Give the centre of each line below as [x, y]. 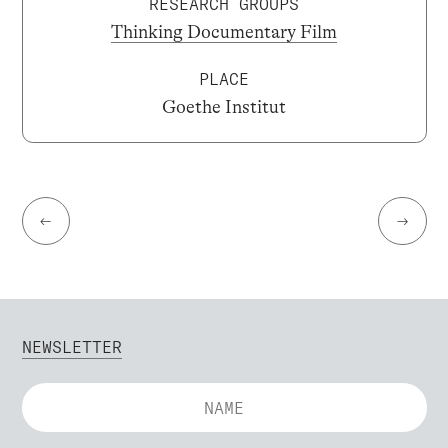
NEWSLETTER [71, 346]
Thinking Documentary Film [224, 32]
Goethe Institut [224, 107]
